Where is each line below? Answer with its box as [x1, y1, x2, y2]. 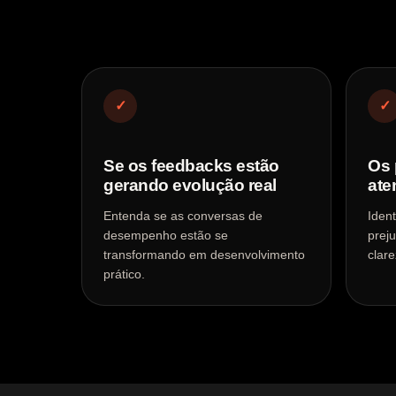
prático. [103, 267, 145, 281]
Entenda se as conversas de [103, 209, 263, 223]
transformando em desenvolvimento [103, 247, 305, 262]
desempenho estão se [103, 228, 228, 242]
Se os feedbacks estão [103, 156, 280, 175]
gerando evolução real [103, 176, 278, 194]
